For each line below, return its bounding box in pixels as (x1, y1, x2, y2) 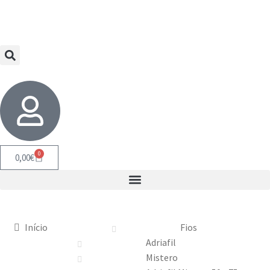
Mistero (145, 251, 178, 263)
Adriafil (145, 236, 176, 248)
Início (25, 221, 48, 233)
